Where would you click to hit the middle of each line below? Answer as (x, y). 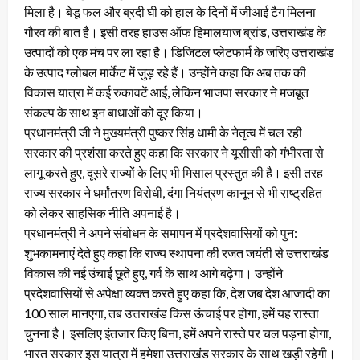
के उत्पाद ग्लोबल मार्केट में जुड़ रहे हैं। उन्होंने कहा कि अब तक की (165, 72)
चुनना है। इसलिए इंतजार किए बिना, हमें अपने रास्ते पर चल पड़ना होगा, (178, 333)
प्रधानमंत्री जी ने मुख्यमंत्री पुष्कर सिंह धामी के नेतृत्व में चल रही (163, 132)
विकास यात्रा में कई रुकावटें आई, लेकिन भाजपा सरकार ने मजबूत (166, 92)
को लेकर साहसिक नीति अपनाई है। (102, 212)
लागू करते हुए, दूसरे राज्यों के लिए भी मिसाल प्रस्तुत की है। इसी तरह (174, 172)
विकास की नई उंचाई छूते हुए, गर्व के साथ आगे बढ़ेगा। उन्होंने (153, 272)
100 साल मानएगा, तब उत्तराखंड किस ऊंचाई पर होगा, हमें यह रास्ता (172, 313)
